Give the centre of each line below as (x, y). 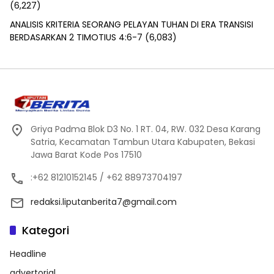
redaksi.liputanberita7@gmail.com (104, 202)
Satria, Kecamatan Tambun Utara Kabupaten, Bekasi (143, 142)
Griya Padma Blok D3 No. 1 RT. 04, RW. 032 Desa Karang (146, 129)
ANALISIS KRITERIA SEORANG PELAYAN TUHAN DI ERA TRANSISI (131, 24)
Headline (28, 254)
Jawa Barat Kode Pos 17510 (86, 154)
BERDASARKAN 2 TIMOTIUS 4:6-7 (76, 37)
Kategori (46, 230)
